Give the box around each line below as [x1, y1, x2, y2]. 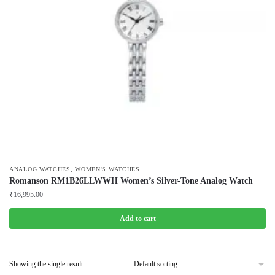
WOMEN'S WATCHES [75, 166, 140, 172]
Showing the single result [9, 259, 83, 268]
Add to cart [119, 214, 156, 223]
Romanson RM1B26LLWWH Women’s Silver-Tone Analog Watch [9, 176, 253, 185]
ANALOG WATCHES [9, 166, 71, 172]
